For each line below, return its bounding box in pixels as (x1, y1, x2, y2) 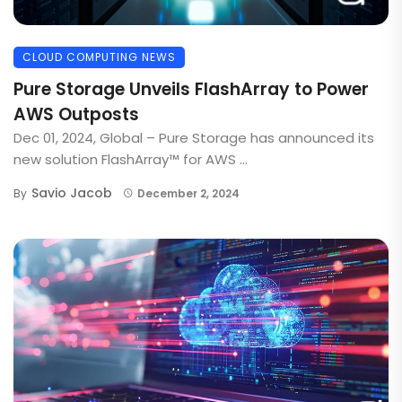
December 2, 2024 (136, 185, 240, 201)
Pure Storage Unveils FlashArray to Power (13, 76, 369, 101)
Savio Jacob (31, 183, 112, 202)
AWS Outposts (13, 101, 139, 127)
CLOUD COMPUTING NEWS (22, 48, 176, 65)
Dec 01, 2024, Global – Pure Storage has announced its (13, 127, 374, 147)
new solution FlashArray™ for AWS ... (13, 149, 248, 169)
